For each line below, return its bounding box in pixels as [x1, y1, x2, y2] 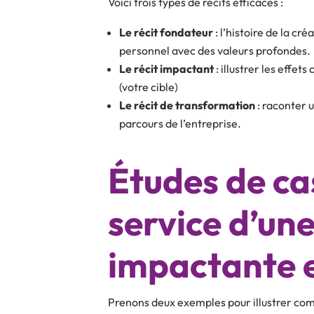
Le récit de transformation [119, 97, 256, 112]
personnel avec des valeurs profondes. [119, 43, 311, 57]
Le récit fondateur [119, 25, 214, 39]
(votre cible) [119, 79, 179, 94]
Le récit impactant [119, 61, 214, 76]
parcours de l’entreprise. [119, 116, 242, 130]
